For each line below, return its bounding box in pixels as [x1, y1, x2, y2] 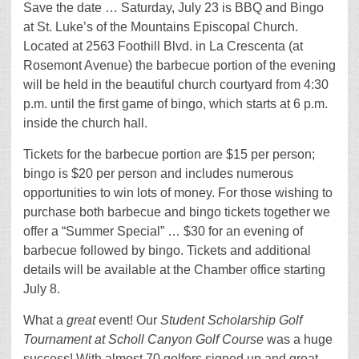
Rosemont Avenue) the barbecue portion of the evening [23, 58, 336, 73]
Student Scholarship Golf [160, 313, 302, 328]
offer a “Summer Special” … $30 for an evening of [23, 224, 303, 239]
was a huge [264, 333, 333, 347]
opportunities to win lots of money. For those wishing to [23, 186, 333, 200]
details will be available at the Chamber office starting [23, 263, 325, 277]
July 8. [23, 282, 60, 296]
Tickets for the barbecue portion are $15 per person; [23, 147, 315, 162]
